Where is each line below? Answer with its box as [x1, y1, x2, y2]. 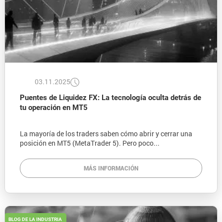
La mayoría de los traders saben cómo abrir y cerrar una [19, 128, 192, 138]
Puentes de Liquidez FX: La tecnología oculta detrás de [19, 93, 201, 102]
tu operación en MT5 [19, 103, 88, 112]
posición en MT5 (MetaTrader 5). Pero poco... [19, 138, 160, 148]
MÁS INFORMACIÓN [84, 164, 138, 172]
